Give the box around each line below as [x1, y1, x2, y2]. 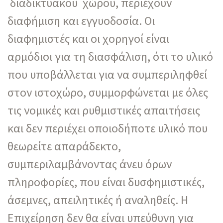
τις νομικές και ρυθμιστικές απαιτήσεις [7, 102, 200, 118]
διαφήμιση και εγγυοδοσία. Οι [7, 12, 155, 28]
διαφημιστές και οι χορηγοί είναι [7, 30, 169, 46]
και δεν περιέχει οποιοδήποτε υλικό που [7, 120, 208, 136]
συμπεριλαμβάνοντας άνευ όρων [7, 156, 172, 172]
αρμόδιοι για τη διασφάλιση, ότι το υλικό [7, 48, 213, 64]
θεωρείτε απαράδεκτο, [7, 138, 121, 154]
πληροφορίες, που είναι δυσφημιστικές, [7, 174, 205, 190]
